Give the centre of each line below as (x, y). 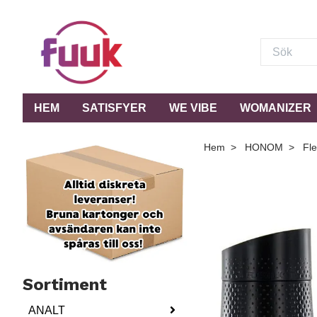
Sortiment (65, 284)
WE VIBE (193, 108)
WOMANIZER (276, 108)
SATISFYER (114, 108)
